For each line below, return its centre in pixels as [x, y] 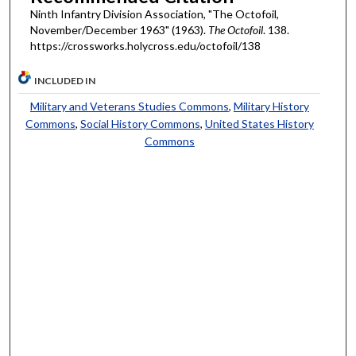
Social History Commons [140, 124]
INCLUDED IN [65, 81]
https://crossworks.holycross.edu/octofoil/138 [145, 45]
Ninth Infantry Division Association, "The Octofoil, [154, 14]
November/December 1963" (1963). [119, 29]
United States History [259, 124]
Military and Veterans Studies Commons [129, 106]
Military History [271, 106]
